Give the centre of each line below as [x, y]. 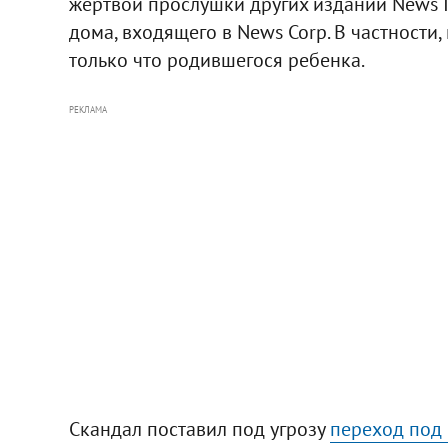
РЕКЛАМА [87, 109]
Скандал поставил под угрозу [199, 428]
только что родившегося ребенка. [216, 59]
